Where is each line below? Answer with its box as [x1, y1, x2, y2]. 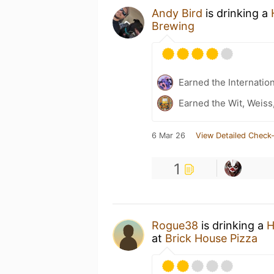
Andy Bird [152, 6, 202, 20]
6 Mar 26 [152, 130, 185, 140]
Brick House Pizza [165, 231, 257, 245]
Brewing [152, 19, 194, 32]
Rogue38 [152, 218, 198, 232]
